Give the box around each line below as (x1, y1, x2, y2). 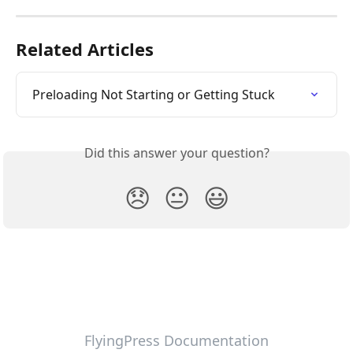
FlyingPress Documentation (84, 331, 269, 351)
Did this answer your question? (84, 144, 269, 162)
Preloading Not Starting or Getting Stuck (32, 86, 275, 104)
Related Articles (16, 37, 154, 61)
